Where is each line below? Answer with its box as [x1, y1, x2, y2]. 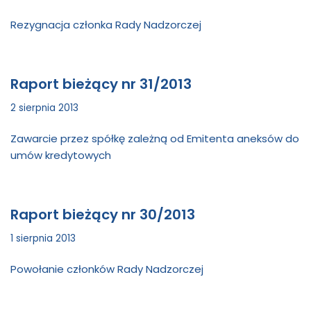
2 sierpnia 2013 [10, 101, 78, 115]
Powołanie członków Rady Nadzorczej [10, 262, 203, 276]
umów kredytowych [10, 148, 111, 162]
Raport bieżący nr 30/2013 [10, 205, 195, 224]
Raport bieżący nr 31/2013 [10, 74, 192, 94]
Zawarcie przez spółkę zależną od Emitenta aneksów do [10, 131, 299, 146]
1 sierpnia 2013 [10, 232, 76, 245]
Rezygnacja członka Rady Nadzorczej [10, 17, 201, 32]
